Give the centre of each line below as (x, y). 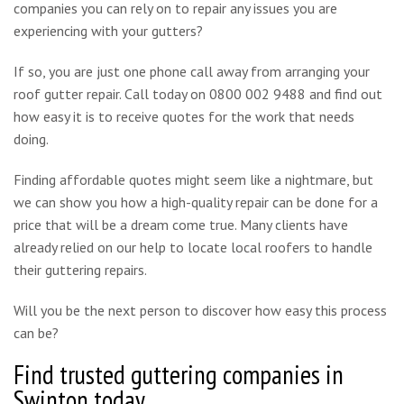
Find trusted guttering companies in (179, 375)
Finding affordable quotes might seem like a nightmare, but (193, 180)
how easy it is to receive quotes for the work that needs (184, 117)
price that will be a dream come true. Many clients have (181, 225)
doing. (31, 139)
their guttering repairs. (80, 270)
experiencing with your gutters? (108, 31)
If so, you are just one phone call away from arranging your (192, 72)
